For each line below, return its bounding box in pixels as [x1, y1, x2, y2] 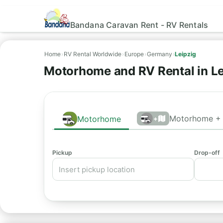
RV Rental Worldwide [64, 50, 121, 58]
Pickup [52, 149, 72, 156]
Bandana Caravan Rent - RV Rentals [70, 19, 209, 30]
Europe [124, 50, 144, 58]
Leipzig [175, 50, 196, 58]
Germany [147, 50, 172, 58]
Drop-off [194, 149, 220, 156]
